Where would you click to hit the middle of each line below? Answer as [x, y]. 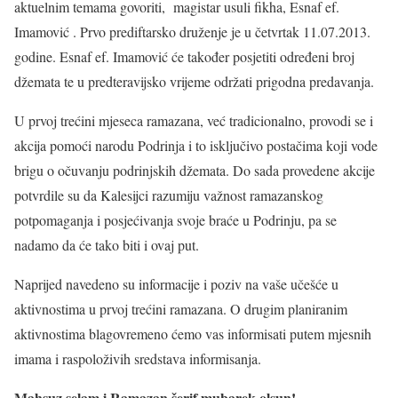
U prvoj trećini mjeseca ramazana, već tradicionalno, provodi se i [194, 121]
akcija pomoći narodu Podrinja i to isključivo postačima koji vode [196, 146]
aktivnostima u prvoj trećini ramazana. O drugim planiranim [181, 309]
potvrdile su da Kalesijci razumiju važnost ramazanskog [169, 195]
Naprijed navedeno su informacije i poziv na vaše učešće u [176, 284]
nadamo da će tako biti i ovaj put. [107, 245]
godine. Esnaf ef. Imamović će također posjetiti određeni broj [184, 57]
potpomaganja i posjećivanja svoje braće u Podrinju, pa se [175, 220]
